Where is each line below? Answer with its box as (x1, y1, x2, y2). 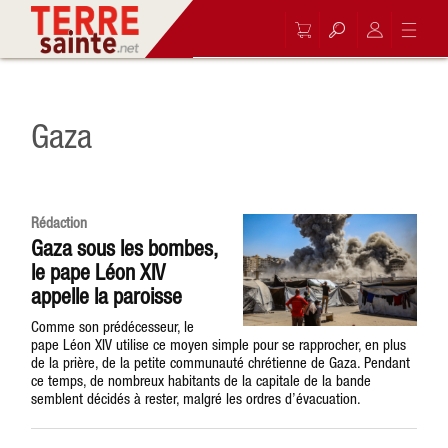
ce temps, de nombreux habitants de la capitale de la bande (31, 372, 372, 389)
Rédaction (31, 214, 88, 231)
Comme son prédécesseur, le (31, 318, 195, 335)
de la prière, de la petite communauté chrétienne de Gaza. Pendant (31, 354, 411, 371)
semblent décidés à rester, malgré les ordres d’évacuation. (31, 390, 362, 407)
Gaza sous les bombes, (31, 235, 218, 261)
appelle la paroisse (31, 283, 183, 309)
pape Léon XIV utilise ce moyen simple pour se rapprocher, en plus (31, 336, 407, 353)
